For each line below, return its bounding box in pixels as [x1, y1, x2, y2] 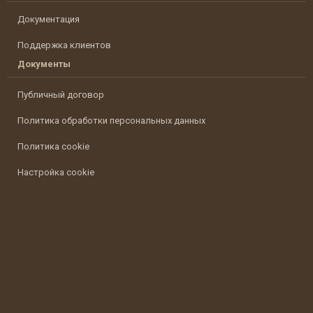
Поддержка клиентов [17, 40, 111, 51]
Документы [17, 59, 71, 70]
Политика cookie [17, 141, 89, 152]
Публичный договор [17, 89, 104, 101]
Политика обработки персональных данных [17, 115, 205, 126]
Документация [17, 14, 80, 25]
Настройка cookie [17, 167, 94, 178]
